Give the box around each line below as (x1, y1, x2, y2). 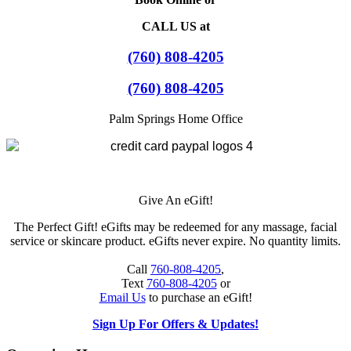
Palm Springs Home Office (108, 112, 243, 125)
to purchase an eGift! (145, 291, 252, 304)
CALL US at (141, 19, 210, 33)
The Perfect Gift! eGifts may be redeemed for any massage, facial (14, 220, 337, 233)
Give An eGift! (138, 194, 213, 207)
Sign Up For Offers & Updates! (92, 317, 259, 331)
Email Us (99, 291, 146, 304)
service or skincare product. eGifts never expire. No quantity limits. (10, 234, 341, 248)
